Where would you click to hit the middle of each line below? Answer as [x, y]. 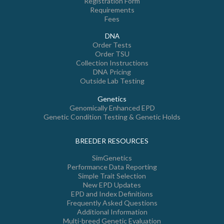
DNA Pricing [112, 72]
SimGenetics [112, 158]
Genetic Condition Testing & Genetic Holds [112, 117]
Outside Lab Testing [112, 81]
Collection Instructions [112, 63]
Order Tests [112, 45]
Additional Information [112, 212]
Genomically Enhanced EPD [112, 108]
